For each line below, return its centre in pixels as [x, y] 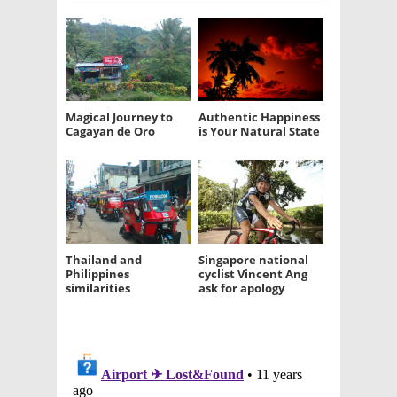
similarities [98, 288]
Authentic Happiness [259, 117]
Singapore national [253, 259]
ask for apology [241, 288]
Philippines [97, 273]
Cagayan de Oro [110, 131]
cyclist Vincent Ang [253, 273]
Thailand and [104, 259]
